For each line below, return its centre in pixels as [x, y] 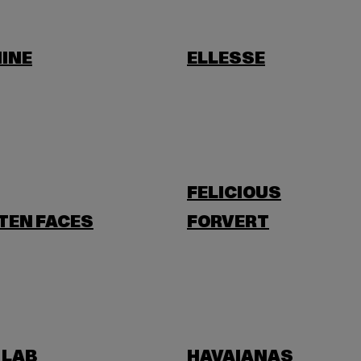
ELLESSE [226, 59]
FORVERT [228, 222]
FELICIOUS [234, 193]
